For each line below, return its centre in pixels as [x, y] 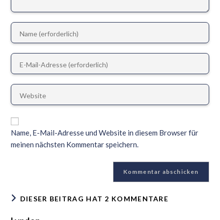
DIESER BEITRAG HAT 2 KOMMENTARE [94, 198]
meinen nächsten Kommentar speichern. [75, 144]
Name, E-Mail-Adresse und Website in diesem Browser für [105, 132]
